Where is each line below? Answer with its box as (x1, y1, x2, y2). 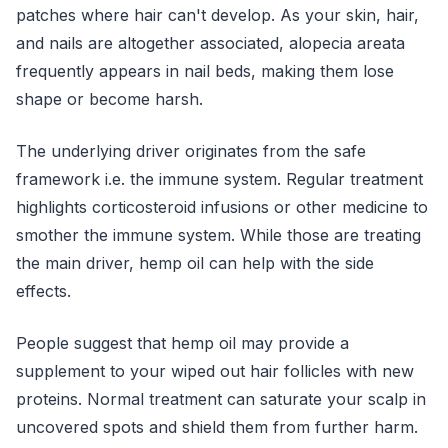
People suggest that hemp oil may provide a (16, 333, 349, 353)
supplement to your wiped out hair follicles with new (16, 361, 414, 381)
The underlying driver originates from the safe (16, 141, 366, 161)
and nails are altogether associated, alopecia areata (16, 33, 405, 53)
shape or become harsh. (16, 89, 203, 109)
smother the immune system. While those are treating (16, 225, 421, 245)
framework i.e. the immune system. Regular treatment (16, 169, 423, 189)
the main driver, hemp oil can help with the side (16, 253, 374, 273)
